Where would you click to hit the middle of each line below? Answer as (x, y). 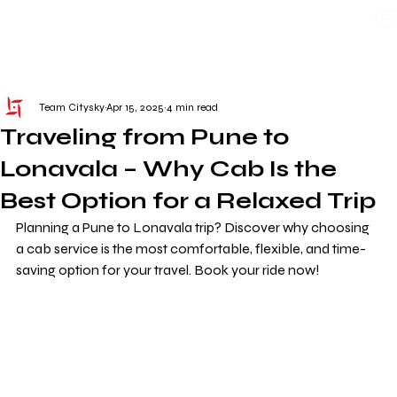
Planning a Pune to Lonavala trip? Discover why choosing (194, 227)
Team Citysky (72, 107)
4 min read (192, 107)
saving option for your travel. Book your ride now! (168, 270)
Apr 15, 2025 (135, 107)
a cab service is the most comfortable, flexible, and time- (191, 249)
